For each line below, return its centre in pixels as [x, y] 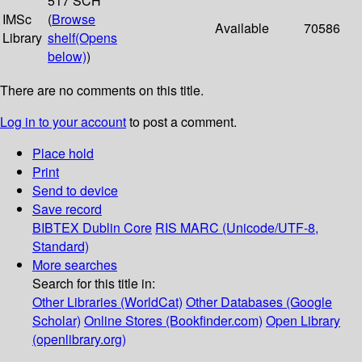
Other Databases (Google [259, 302]
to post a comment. [181, 122]
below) [67, 57]
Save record [67, 209]
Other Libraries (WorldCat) [107, 302]
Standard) [61, 246]
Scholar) [57, 321]
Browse [74, 19]
